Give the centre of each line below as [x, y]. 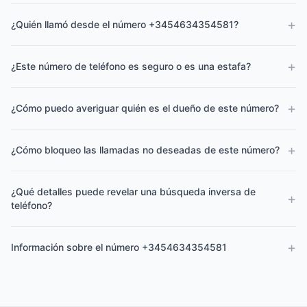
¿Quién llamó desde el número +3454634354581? [125, 24]
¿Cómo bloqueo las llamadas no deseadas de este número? [145, 150]
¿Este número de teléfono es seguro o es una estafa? [131, 66]
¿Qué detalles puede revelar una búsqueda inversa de [133, 192]
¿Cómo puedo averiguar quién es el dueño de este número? [145, 108]
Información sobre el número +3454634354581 [119, 247]
